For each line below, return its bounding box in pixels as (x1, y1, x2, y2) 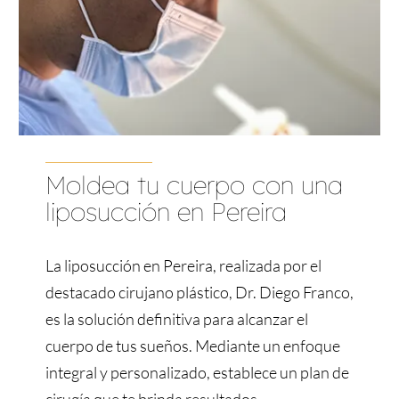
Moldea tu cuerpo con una (45, 169, 343, 201)
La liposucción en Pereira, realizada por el (45, 256, 322, 276)
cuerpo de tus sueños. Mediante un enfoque (45, 336, 340, 356)
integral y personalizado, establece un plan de (45, 362, 349, 383)
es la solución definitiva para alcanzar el (45, 309, 308, 330)
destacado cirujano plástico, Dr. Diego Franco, (45, 282, 354, 303)
